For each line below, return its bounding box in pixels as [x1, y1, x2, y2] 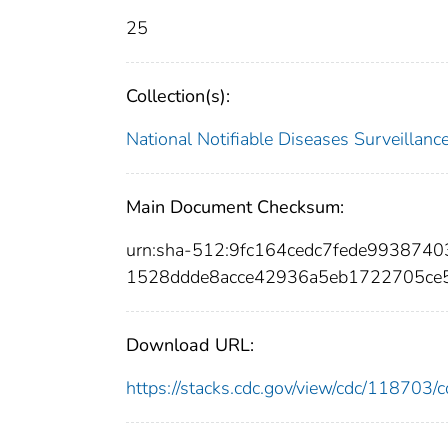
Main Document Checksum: [126, 195, 344, 220]
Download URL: [126, 333, 254, 358]
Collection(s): [126, 84, 230, 109]
